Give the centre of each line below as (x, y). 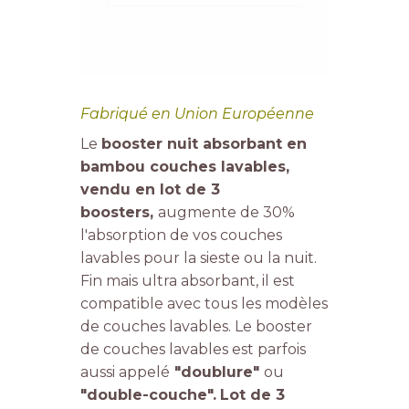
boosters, (119, 213)
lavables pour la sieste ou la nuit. (198, 258)
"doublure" (216, 372)
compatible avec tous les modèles (204, 304)
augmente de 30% (226, 213)
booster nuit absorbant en (204, 144)
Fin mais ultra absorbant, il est (187, 281)
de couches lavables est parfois (193, 350)
